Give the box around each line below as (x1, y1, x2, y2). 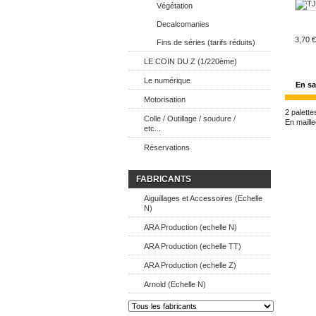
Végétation (157, 1, 193, 10)
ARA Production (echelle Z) (144, 261, 236, 269)
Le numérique (144, 76, 190, 85)
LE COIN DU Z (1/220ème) (144, 57, 237, 66)
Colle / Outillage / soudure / (144, 114, 236, 123)
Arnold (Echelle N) (144, 280, 206, 288)
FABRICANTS (136, 174, 191, 184)
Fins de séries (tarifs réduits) (157, 38, 255, 47)
